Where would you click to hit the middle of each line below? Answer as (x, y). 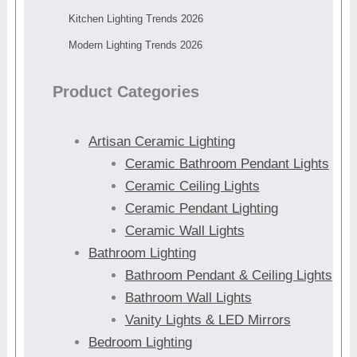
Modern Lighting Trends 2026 (135, 45)
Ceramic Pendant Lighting (201, 208)
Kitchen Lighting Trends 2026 (135, 18)
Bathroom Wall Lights (188, 297)
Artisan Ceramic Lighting (162, 141)
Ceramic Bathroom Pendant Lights (227, 163)
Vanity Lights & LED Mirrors (208, 320)
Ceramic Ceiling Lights (192, 186)
